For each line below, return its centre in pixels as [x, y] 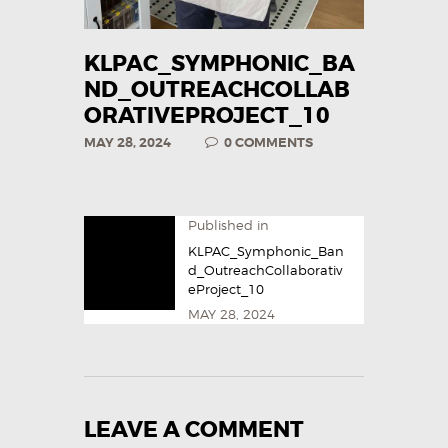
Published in [228, 225]
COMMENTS [274, 143]
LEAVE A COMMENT [194, 430]
